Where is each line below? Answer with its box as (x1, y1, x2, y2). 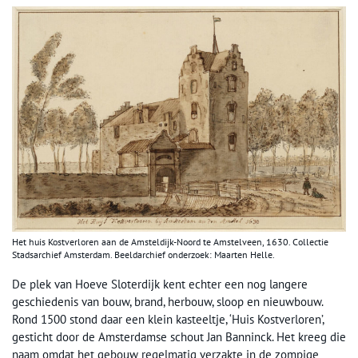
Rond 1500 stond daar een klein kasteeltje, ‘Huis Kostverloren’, (12, 311, 324, 327)
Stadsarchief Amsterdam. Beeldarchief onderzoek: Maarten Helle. (12, 248, 275, 261)
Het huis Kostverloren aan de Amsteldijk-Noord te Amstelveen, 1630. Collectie (12, 235, 328, 248)
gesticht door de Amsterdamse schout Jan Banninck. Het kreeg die (12, 328, 346, 344)
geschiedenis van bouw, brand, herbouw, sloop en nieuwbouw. (12, 293, 323, 309)
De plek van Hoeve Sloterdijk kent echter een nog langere (12, 276, 308, 292)
